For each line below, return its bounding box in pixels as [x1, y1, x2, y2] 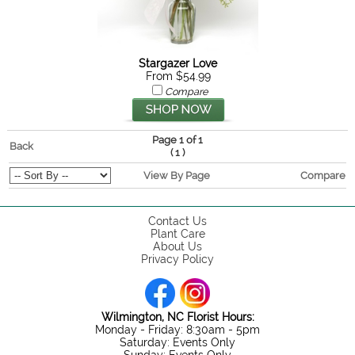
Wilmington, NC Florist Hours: [101, 311, 254, 323]
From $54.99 [145, 70, 211, 82]
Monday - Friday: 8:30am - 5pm [95, 323, 260, 336]
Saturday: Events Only [120, 336, 235, 349]
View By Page [143, 169, 211, 181]
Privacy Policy [141, 253, 214, 265]
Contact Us [148, 215, 207, 227]
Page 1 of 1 [152, 133, 204, 146]
